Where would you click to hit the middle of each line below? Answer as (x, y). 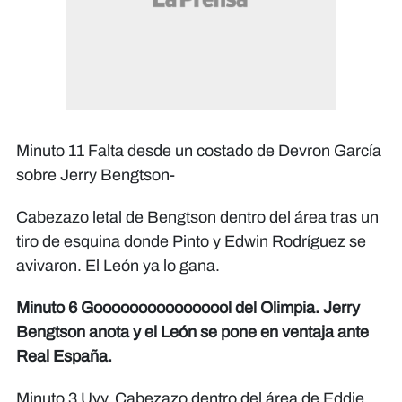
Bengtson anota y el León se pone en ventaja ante (192, 332)
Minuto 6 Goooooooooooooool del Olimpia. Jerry (188, 308)
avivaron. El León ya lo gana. (118, 266)
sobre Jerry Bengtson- (96, 175)
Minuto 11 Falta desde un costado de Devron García (199, 151)
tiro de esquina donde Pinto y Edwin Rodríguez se (191, 242)
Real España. (64, 357)
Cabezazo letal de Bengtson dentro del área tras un (197, 218)
